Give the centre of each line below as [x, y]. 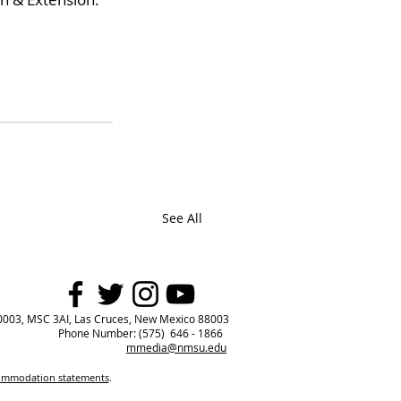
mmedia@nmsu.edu [176, 348]
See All [182, 218]
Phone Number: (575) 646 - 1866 [141, 333]
